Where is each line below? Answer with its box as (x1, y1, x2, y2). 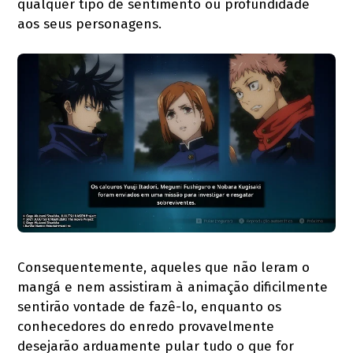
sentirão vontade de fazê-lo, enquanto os (17, 298, 282, 315)
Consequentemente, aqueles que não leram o (17, 258, 310, 276)
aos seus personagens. (17, 15, 162, 32)
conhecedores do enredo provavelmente (17, 318, 275, 335)
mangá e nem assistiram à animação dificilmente (17, 278, 329, 295)
